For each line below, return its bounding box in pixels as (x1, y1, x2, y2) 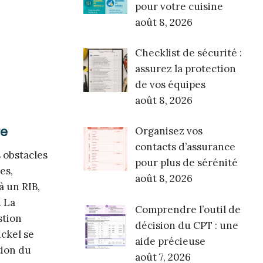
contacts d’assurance (134, 140, 235, 154)
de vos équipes (134, 78, 205, 92)
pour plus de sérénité (134, 156, 238, 170)
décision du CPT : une (134, 218, 238, 232)
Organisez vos (134, 124, 203, 138)
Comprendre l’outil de (134, 203, 241, 216)
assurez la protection (134, 62, 236, 76)
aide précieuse (134, 234, 205, 248)
